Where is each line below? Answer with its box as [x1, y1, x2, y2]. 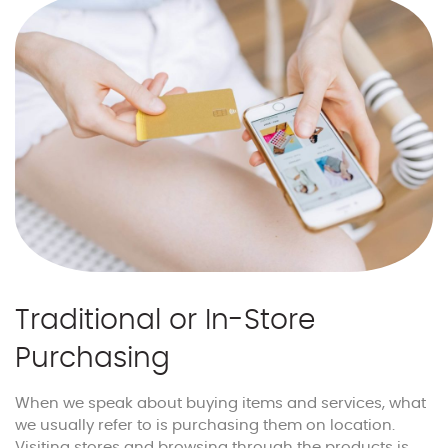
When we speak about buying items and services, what [15, 396, 426, 412]
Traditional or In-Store [15, 307, 315, 336]
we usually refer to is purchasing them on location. [15, 418, 395, 434]
